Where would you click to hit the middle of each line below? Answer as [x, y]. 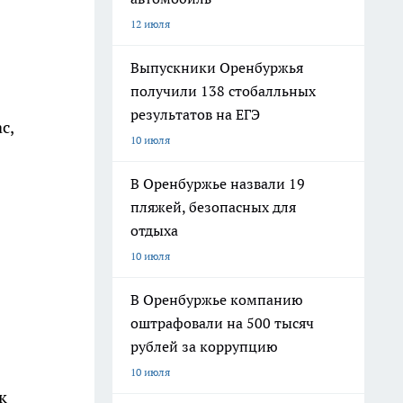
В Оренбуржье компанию [217, 300]
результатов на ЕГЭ [195, 114]
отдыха [154, 230]
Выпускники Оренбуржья [217, 67]
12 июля [150, 24]
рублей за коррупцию [204, 346]
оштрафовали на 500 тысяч [222, 323]
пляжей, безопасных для [213, 207]
